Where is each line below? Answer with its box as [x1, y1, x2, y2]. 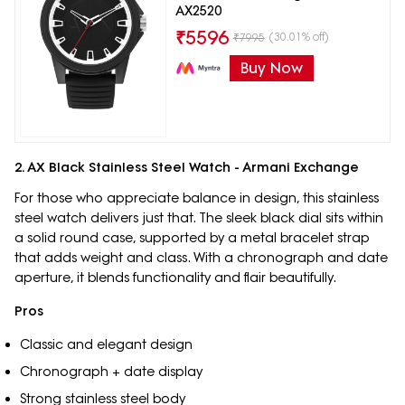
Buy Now [240, 58, 303, 77]
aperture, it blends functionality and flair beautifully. [14, 269, 336, 287]
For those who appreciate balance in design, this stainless [14, 190, 379, 207]
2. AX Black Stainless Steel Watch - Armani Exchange [14, 159, 359, 176]
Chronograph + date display [19, 363, 202, 381]
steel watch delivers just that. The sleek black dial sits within [14, 210, 383, 227]
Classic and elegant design [19, 336, 193, 353]
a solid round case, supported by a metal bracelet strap [14, 230, 370, 247]
